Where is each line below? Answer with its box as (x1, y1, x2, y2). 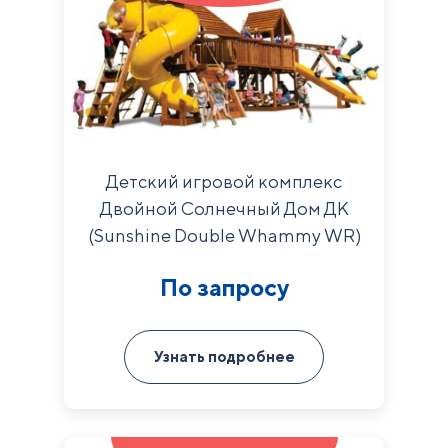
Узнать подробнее (153, 348, 295, 366)
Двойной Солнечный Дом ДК (99, 198, 349, 220)
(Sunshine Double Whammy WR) (87, 225, 361, 247)
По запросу (159, 273, 289, 302)
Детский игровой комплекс (106, 171, 342, 193)
